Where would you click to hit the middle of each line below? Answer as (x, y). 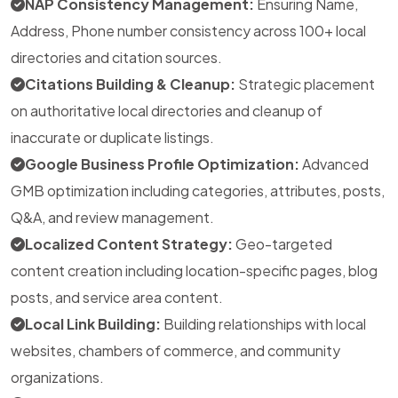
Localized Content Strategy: (129, 243)
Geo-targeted (283, 243)
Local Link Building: (93, 323)
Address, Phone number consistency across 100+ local (188, 30)
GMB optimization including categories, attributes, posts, (198, 190)
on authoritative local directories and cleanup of (167, 110)
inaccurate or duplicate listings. (112, 137)
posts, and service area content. (117, 297)
